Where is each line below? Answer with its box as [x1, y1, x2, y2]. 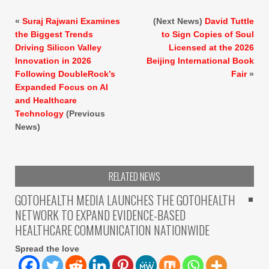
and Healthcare [15, 95, 77, 106]
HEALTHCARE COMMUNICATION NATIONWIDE [15, 221, 210, 240]
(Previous [64, 109, 105, 119]
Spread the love [15, 244, 79, 254]
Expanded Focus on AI [15, 82, 108, 92]
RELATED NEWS [109, 169, 160, 184]
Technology [15, 109, 64, 119]
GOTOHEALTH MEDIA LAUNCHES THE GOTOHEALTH [15, 191, 235, 210]
